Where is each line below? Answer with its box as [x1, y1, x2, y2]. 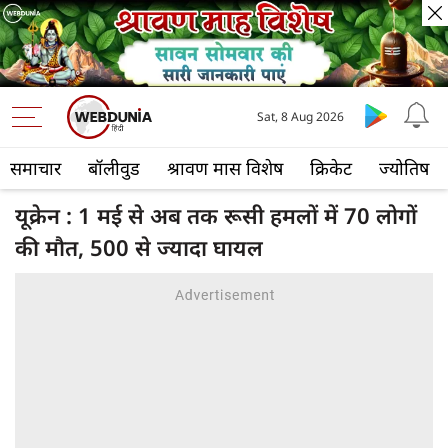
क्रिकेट [310, 156, 352, 181]
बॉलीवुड [88, 156, 140, 181]
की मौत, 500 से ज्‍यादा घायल [15, 232, 263, 263]
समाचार [10, 156, 61, 181]
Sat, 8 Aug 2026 [257, 108, 345, 126]
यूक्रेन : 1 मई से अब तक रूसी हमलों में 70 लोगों [15, 200, 417, 231]
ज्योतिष [379, 156, 429, 181]
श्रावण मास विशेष [167, 156, 283, 181]
